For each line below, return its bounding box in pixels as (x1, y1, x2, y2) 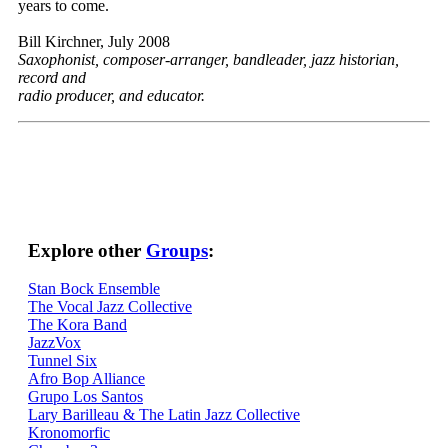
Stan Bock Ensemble (28, 280, 160, 298)
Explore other (28, 239, 146, 261)
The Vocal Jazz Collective (28, 298, 192, 316)
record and (18, 68, 86, 86)
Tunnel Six (28, 352, 97, 370)
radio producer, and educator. (18, 86, 205, 104)
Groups (146, 239, 208, 261)
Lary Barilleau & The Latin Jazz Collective (28, 406, 300, 424)
